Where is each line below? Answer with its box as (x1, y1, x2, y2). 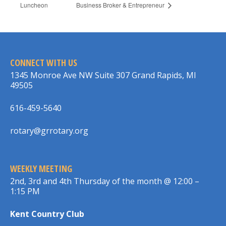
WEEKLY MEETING (10, 162, 72, 175)
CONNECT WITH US (10, 56, 77, 69)
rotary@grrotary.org (10, 125, 88, 136)
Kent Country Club (10, 208, 84, 219)
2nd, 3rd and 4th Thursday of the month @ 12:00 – (10, 175, 199, 187)
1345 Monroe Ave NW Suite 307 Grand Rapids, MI (10, 69, 196, 81)
